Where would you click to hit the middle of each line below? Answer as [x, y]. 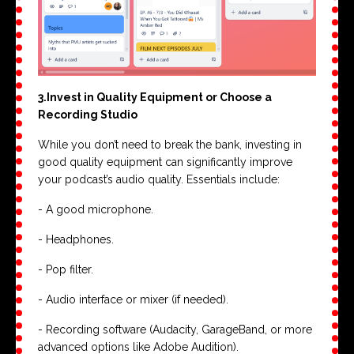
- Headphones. [76, 240]
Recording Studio [88, 115]
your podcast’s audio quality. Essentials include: [159, 180]
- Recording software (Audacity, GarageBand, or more [175, 330]
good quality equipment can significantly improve [165, 162]
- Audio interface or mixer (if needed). [133, 300]
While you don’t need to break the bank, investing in [170, 145]
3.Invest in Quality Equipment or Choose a [155, 98]
